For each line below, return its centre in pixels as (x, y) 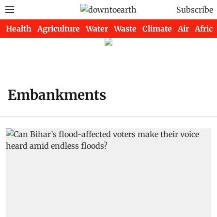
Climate (157, 29)
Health (19, 29)
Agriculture (59, 29)
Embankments (57, 95)
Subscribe (195, 10)
